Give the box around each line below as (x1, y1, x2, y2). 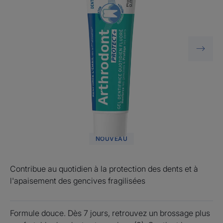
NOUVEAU (95, 134, 128, 142)
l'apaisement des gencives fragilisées (10, 175, 145, 186)
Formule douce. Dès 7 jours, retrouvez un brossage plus (10, 208, 210, 218)
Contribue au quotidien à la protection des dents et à (10, 163, 198, 174)
